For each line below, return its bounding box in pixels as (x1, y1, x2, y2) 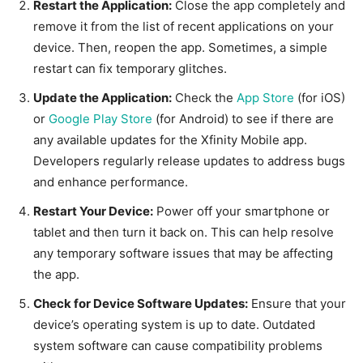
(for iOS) (294, 90, 345, 106)
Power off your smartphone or (153, 203, 330, 220)
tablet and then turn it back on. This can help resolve (33, 224, 334, 241)
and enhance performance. (33, 174, 188, 190)
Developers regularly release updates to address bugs (33, 153, 345, 169)
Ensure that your (248, 296, 346, 312)
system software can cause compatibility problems (33, 338, 322, 354)
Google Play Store (49, 111, 152, 127)
